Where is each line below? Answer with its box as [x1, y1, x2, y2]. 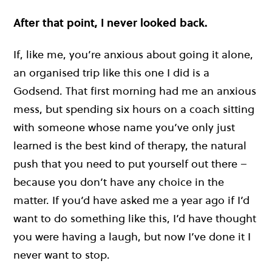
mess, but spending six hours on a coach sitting [13, 101, 254, 117]
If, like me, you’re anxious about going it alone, [13, 46, 253, 62]
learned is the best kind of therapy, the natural [13, 137, 246, 153]
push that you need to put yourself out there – [13, 155, 247, 171]
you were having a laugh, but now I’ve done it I [13, 228, 251, 244]
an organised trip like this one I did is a [13, 64, 209, 80]
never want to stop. [13, 246, 110, 262]
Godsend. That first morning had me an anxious [13, 83, 256, 98]
